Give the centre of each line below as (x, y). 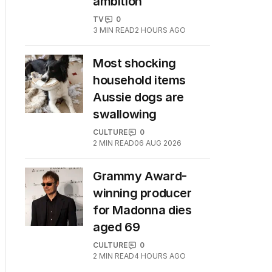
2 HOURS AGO (160, 30)
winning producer (142, 193)
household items (139, 80)
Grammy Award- (140, 176)
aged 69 (117, 227)
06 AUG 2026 (158, 143)
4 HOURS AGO (160, 256)
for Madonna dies (142, 210)
